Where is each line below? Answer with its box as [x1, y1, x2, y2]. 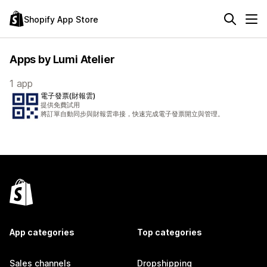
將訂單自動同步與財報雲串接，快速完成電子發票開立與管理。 [41, 110, 224, 118]
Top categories [137, 227, 202, 237]
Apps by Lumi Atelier [10, 53, 115, 66]
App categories [10, 227, 74, 237]
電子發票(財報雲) [41, 91, 95, 100]
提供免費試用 [41, 101, 80, 109]
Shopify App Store [24, 14, 98, 24]
